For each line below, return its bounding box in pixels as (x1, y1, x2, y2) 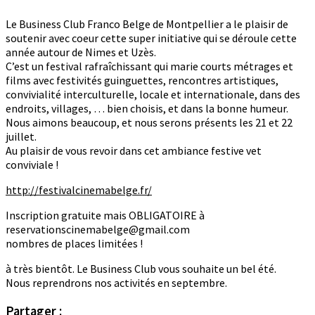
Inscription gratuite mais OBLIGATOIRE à (6, 208, 205, 223)
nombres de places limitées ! (6, 236, 143, 251)
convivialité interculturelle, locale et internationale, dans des (6, 87, 300, 102)
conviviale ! (6, 157, 58, 172)
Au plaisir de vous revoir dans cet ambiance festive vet (6, 143, 262, 158)
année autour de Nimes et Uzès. (6, 45, 156, 60)
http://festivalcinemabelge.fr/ (6, 183, 152, 198)
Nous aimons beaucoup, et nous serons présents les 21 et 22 (6, 115, 292, 130)
